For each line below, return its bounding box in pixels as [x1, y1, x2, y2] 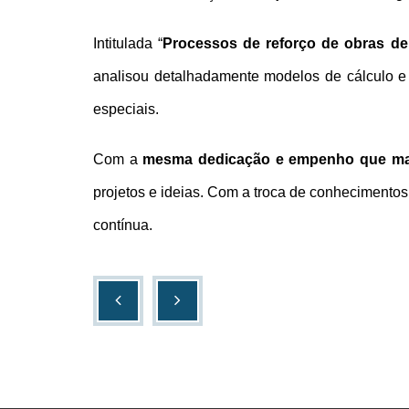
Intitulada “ [93, 36, 163, 52]
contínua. [93, 217, 152, 234]
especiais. [93, 101, 159, 118]
